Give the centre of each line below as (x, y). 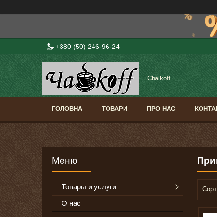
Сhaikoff (159, 78)
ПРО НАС (161, 109)
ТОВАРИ (115, 109)
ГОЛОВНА (67, 109)
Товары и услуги (89, 187)
